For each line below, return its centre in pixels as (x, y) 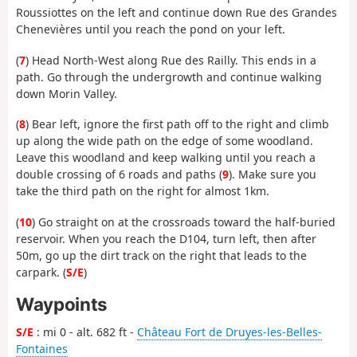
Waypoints (62, 304)
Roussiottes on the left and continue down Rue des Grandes (177, 13)
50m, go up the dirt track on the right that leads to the (161, 255)
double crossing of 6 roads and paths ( (119, 175)
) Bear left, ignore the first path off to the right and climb (177, 124)
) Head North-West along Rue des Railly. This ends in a (171, 60)
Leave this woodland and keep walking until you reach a (166, 158)
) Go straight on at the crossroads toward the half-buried (184, 222)
